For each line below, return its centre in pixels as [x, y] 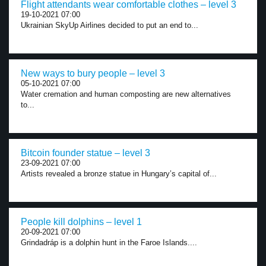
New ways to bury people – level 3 [93, 73]
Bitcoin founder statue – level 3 [85, 153]
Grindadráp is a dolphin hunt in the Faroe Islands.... [109, 243]
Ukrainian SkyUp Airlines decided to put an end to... [110, 25]
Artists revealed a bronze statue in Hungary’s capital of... [119, 174]
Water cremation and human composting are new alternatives [126, 94]
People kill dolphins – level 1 [81, 222]
